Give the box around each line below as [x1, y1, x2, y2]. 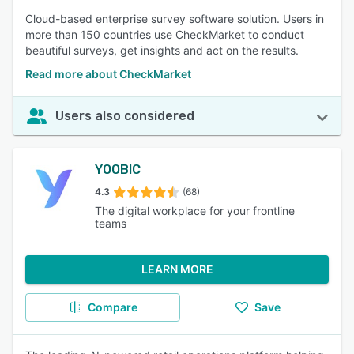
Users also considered [55, 108, 194, 123]
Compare [87, 300, 137, 314]
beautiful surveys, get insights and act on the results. [25, 43, 299, 57]
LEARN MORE [141, 262, 213, 276]
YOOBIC [94, 162, 141, 177]
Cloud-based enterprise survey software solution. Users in [25, 12, 324, 25]
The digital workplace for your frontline [94, 204, 295, 217]
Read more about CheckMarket [25, 67, 191, 81]
